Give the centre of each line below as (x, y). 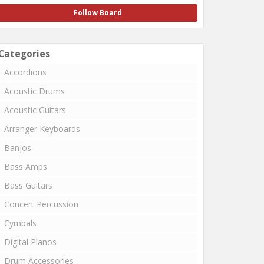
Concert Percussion (41, 204)
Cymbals (20, 223)
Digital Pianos (30, 242)
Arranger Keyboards (42, 128)
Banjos (18, 147)
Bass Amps (26, 166)
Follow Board (98, 12)
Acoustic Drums (34, 91)
